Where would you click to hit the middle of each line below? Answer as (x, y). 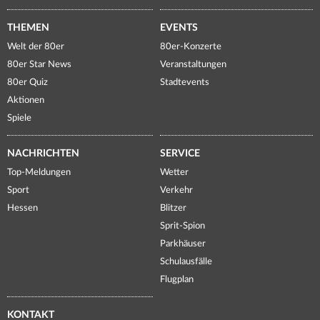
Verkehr (176, 190)
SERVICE (180, 153)
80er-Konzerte (191, 46)
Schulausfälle (186, 261)
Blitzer (173, 208)
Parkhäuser (183, 244)
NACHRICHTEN (43, 153)
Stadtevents (185, 82)
